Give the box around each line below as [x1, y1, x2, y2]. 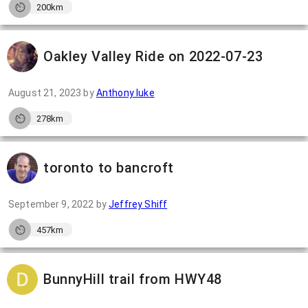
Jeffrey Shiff [109, 199, 168, 210]
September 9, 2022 [8, 199, 94, 210]
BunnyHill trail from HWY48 [43, 271, 222, 287]
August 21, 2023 [8, 87, 82, 98]
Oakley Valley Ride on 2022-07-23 [43, 48, 263, 65]
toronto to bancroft [43, 159, 174, 176]
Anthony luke [96, 87, 155, 98]
